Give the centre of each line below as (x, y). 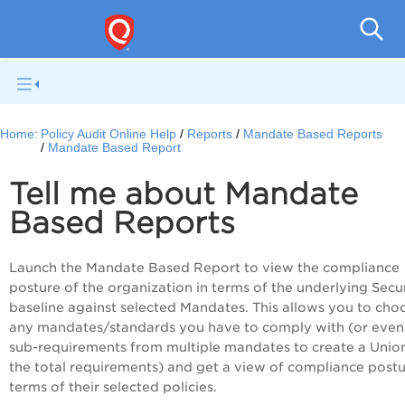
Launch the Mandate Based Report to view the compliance (204, 268)
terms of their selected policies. (113, 387)
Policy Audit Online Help (109, 135)
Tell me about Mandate (184, 194)
